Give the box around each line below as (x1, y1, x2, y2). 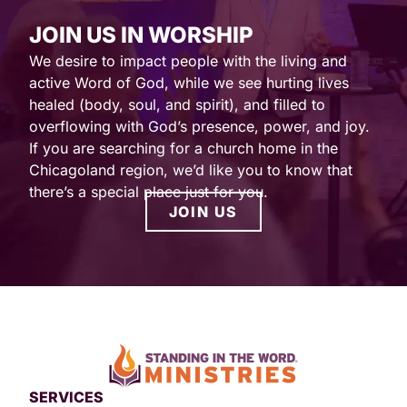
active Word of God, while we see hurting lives (29, 73, 349, 92)
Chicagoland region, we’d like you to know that (29, 160, 352, 179)
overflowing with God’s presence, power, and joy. (29, 116, 370, 135)
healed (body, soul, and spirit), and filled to (29, 94, 325, 114)
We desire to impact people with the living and (29, 51, 347, 70)
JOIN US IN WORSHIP (29, 21, 253, 48)
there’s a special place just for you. (29, 182, 268, 201)
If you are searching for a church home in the (29, 138, 338, 157)
